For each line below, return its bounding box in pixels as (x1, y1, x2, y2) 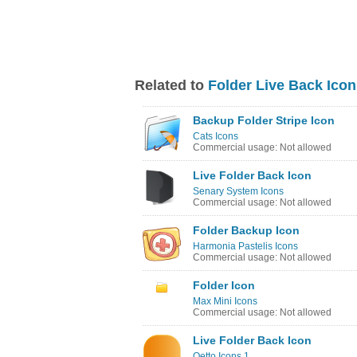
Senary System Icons (193, 186, 284, 197)
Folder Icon (193, 279, 255, 292)
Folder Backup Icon (193, 224, 300, 237)
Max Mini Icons (193, 296, 257, 307)
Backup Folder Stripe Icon (193, 114, 335, 127)
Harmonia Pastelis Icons (193, 241, 298, 252)
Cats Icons (193, 131, 238, 142)
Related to (135, 77, 208, 93)
